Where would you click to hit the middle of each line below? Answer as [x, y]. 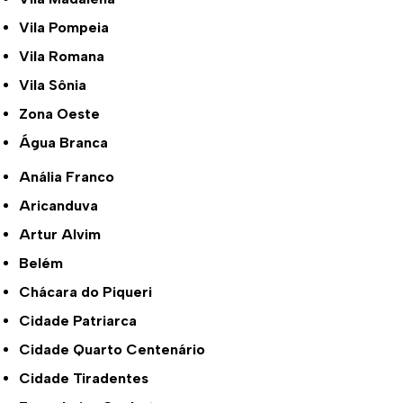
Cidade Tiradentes [90, 378]
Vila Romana [67, 56]
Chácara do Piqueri [92, 291]
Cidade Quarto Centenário [118, 349]
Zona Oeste [64, 113]
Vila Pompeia [70, 27]
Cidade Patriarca [84, 320]
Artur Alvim [66, 234]
